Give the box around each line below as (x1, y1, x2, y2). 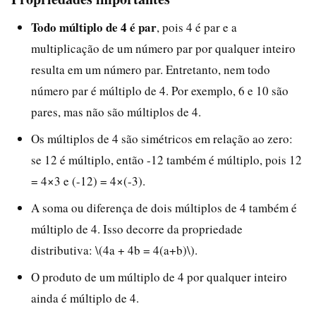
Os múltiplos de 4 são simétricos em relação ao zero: (31, 130, 293, 147)
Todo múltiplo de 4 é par (31, 18, 157, 36)
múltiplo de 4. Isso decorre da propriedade (31, 220, 243, 237)
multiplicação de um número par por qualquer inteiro (31, 39, 296, 56)
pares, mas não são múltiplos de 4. (31, 103, 201, 120)
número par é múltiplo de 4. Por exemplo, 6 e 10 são (31, 82, 288, 99)
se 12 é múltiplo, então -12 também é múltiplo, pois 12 (31, 151, 302, 168)
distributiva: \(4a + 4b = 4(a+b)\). (31, 241, 197, 258)
